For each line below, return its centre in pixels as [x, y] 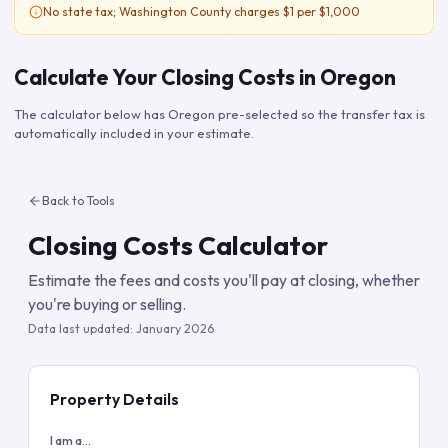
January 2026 [175, 328]
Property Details [114, 398]
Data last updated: [82, 328]
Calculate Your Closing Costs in [167, 77]
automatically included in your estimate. [134, 133]
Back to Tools [78, 200]
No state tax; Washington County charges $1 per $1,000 [201, 11]
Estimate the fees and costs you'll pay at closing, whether [224, 280]
